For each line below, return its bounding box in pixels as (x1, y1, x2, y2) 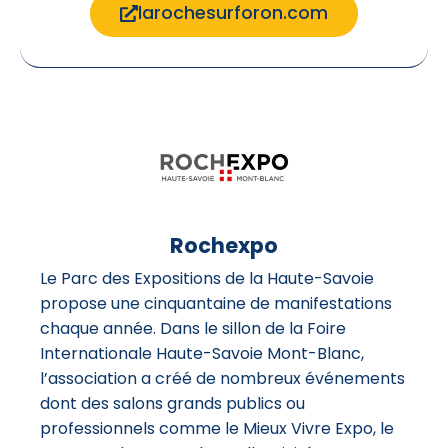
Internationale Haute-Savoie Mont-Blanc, (40, 342, 364, 366)
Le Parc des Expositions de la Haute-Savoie (40, 267, 374, 291)
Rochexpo (170, 231, 278, 261)
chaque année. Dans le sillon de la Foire (40, 317, 346, 341)
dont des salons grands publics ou (40, 392, 305, 416)
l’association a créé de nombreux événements (40, 367, 405, 391)
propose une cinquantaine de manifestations (40, 292, 392, 316)
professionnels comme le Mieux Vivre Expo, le (40, 417, 394, 441)
